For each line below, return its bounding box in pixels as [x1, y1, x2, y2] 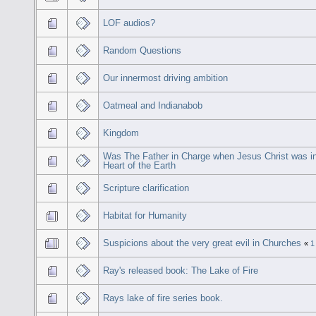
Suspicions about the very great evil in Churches [103, 237, 302, 248]
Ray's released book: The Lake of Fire [103, 265, 259, 276]
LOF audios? [103, 17, 156, 28]
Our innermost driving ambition [103, 72, 229, 83]
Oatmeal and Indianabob [103, 99, 203, 111]
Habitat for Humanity [103, 209, 188, 221]
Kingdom [103, 127, 140, 138]
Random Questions [103, 44, 182, 56]
